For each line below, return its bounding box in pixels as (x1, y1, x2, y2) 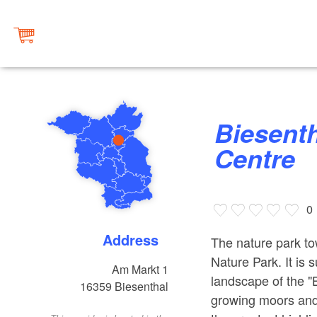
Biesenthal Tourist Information (214, 115, 234, 151)
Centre (214, 140, 296, 176)
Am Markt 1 (112, 261, 169, 278)
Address (113, 229, 159, 250)
